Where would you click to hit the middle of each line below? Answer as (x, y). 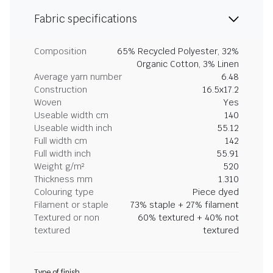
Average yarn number (78, 77)
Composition (60, 51)
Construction (61, 90)
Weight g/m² (59, 166)
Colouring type (64, 192)
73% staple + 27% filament (185, 205)
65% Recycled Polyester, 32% (178, 51)
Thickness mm (63, 179)
